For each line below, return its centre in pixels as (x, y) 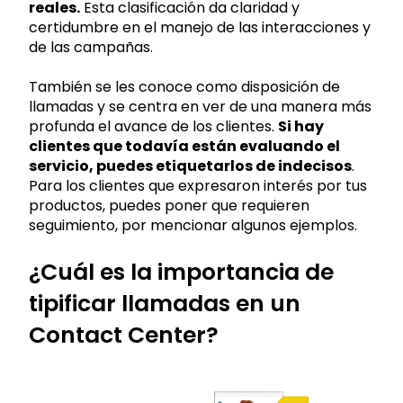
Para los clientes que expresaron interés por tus (198, 186)
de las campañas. (91, 47)
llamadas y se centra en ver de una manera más (200, 107)
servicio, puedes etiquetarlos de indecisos (190, 166)
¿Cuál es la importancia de (181, 272)
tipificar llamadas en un (165, 303)
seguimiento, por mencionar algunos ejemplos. (193, 226)
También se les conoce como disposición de (184, 87)
